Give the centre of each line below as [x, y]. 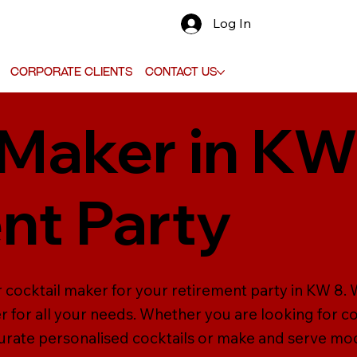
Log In [232, 24]
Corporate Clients [71, 71]
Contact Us [180, 71]
